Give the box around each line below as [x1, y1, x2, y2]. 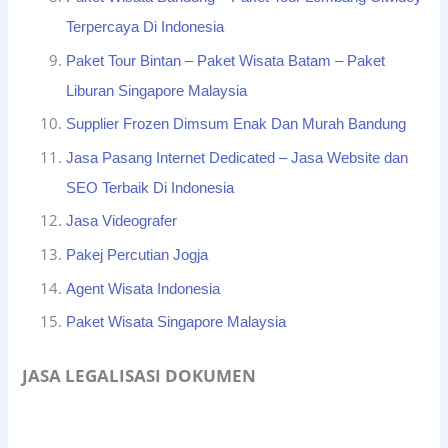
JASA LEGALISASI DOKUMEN [22, 364, 257, 388]
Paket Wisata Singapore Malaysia [66, 314, 287, 331]
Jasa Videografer [66, 213, 178, 230]
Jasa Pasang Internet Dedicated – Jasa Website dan [66, 149, 409, 166]
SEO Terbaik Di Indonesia [66, 179, 235, 196]
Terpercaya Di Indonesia [66, 18, 225, 35]
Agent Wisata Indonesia [66, 280, 221, 297]
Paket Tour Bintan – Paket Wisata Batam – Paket [66, 52, 386, 69]
